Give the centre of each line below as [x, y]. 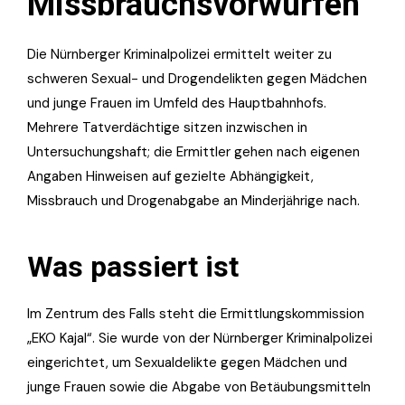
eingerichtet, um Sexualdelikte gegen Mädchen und [187, 362]
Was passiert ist [133, 266]
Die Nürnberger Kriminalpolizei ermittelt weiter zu [179, 54]
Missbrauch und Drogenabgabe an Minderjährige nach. [193, 200]
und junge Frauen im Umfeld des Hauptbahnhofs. [177, 103]
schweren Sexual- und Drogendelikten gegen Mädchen [197, 78]
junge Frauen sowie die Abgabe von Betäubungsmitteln [199, 386]
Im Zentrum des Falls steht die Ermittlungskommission [196, 313]
